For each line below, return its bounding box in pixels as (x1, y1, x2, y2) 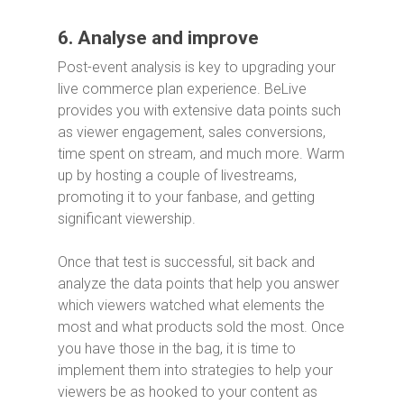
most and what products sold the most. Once (58, 317, 344, 335)
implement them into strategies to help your (58, 361, 333, 379)
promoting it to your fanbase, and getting (58, 188, 315, 206)
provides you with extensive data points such (58, 101, 341, 119)
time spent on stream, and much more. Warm (58, 144, 344, 162)
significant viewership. (58, 209, 196, 227)
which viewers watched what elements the (58, 296, 325, 314)
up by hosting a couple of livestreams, (58, 166, 297, 184)
